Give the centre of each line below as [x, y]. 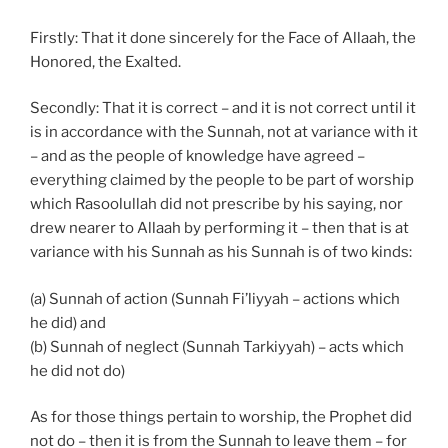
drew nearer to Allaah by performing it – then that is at [219, 228]
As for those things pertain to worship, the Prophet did [221, 417]
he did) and [68, 322]
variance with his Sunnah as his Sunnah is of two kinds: [221, 252]
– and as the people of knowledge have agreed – [197, 156]
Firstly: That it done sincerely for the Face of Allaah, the [223, 37]
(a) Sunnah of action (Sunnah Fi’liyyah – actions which [215, 298]
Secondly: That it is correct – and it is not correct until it [223, 108]
